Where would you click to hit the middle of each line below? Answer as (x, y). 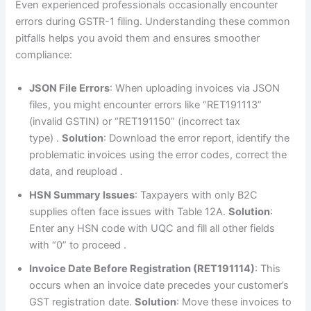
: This (268, 268)
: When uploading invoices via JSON (195, 88)
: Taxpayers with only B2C (196, 195)
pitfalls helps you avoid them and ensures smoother (138, 39)
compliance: (44, 55)
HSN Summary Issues (82, 195)
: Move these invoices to (234, 302)
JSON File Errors (70, 88)
